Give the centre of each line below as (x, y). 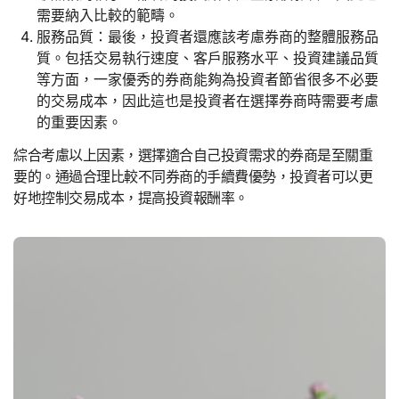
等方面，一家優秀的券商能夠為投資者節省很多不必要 (207, 80)
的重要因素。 (79, 122)
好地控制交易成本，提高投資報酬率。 (131, 198)
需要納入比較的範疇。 (107, 16)
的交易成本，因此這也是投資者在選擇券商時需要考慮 (207, 101)
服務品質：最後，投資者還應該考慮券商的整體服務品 (207, 37)
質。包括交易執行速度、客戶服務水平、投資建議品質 (207, 58)
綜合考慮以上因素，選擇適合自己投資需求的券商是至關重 (193, 155)
